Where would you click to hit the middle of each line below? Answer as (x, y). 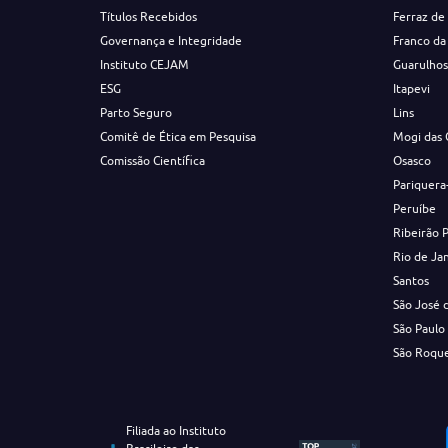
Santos (411, 280)
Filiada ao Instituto (176, 430)
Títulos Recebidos (148, 16)
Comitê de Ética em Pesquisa (177, 136)
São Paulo (419, 328)
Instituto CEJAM (144, 64)
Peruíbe (415, 208)
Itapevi (412, 88)
